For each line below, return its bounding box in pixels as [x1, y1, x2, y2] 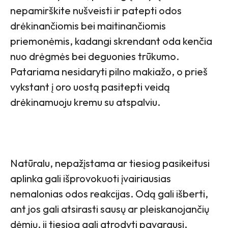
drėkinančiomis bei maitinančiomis [10, 19, 166, 32]
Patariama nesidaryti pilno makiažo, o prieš [10, 65, 208, 78]
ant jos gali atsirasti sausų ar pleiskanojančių [10, 202, 209, 215]
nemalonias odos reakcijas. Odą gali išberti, [10, 187, 208, 200]
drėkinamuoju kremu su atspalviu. [10, 95, 160, 108]
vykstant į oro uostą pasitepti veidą [10, 80, 170, 93]
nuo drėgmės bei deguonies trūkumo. [10, 49, 179, 63]
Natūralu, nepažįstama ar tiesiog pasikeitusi [10, 156, 210, 169]
